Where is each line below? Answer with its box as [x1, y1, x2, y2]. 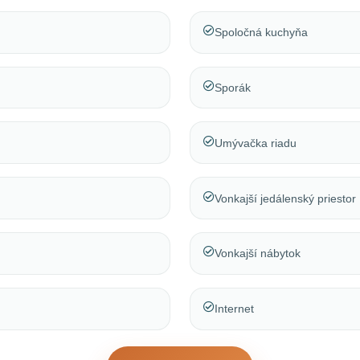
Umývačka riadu [215, 136, 297, 149]
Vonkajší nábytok [215, 247, 301, 260]
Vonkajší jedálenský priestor [215, 191, 356, 205]
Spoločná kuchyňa [215, 26, 308, 39]
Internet [215, 302, 254, 316]
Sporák [215, 81, 251, 95]
